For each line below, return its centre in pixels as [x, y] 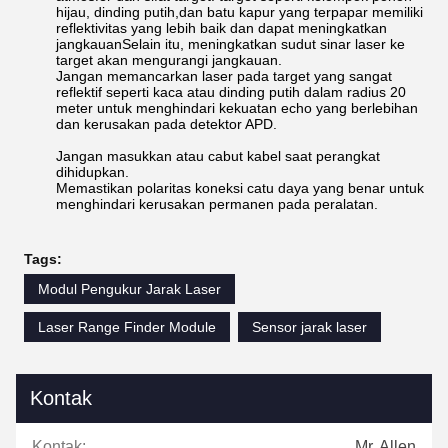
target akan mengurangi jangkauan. [169, 60]
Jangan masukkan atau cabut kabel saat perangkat [218, 156]
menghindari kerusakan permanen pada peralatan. [217, 204]
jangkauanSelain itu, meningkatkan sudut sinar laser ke [230, 44]
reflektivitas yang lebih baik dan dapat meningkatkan [221, 28]
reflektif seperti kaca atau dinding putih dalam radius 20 [231, 92]
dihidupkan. [92, 172]
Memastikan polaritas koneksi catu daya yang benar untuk [240, 188]
